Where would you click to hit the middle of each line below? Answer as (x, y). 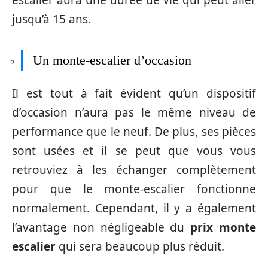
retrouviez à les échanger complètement (134, 170)
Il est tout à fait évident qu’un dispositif (134, 93)
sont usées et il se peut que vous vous (134, 151)
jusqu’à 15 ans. (51, 19)
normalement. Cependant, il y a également (134, 208)
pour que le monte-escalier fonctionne (134, 189)
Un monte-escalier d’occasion (112, 60)
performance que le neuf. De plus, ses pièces (134, 132)
